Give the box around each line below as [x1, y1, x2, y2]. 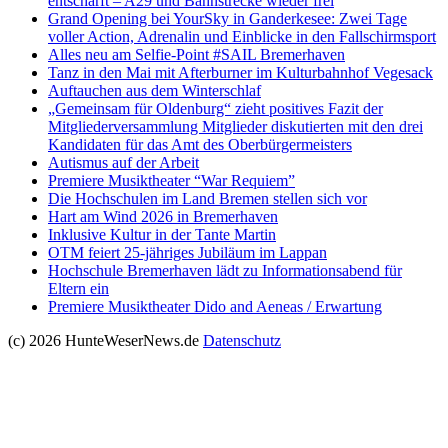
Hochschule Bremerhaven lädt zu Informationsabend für [48, 262, 402, 279]
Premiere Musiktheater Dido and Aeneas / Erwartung [48, 298, 382, 315]
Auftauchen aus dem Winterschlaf [48, 82, 261, 99]
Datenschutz [203, 332, 281, 349]
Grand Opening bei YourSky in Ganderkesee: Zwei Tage [48, 10, 407, 27]
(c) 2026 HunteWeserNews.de [8, 332, 203, 349]
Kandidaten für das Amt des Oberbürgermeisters [48, 136, 352, 153]
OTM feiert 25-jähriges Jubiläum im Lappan [48, 244, 327, 261]
